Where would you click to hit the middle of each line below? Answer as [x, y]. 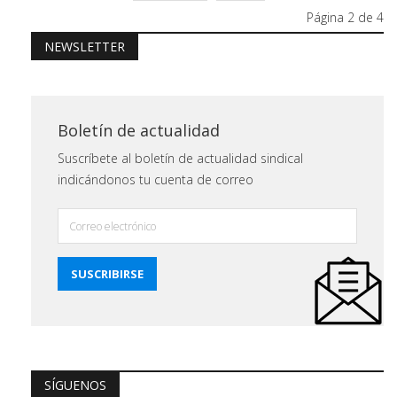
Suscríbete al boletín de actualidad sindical [180, 159]
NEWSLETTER [85, 47]
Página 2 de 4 [345, 18]
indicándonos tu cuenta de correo [156, 180]
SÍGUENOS [75, 385]
